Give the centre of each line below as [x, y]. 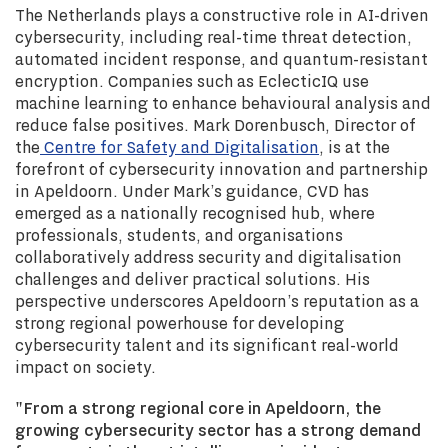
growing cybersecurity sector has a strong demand [218, 430]
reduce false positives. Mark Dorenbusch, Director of [215, 125]
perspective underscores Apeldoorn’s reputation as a [217, 301]
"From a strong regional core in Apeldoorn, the [198, 408]
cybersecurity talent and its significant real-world [207, 345]
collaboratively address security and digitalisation [208, 257]
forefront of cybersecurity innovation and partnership [221, 169]
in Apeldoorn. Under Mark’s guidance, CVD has [192, 191]
